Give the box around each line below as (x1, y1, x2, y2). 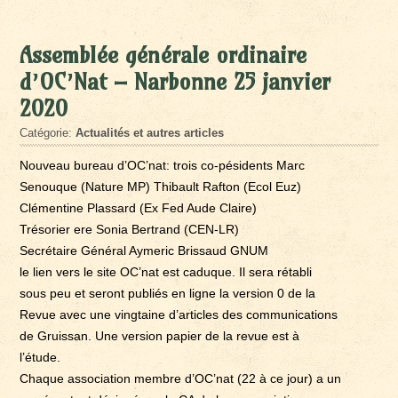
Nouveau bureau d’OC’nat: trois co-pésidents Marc (20, 157, 306, 172)
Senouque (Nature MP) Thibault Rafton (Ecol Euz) (20, 179, 302, 194)
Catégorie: (20, 125, 76, 139)
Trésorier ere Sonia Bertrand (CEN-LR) (20, 221, 240, 236)
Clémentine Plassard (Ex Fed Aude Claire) (20, 200, 258, 215)
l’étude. (20, 349, 61, 364)
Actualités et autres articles (76, 125, 225, 139)
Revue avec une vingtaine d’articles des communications (20, 306, 338, 322)
